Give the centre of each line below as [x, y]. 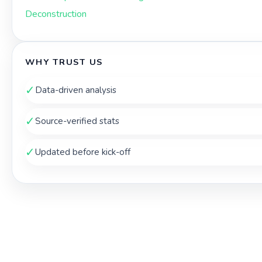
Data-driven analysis [76, 90]
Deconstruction [56, 14]
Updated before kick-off [83, 152]
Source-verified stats [77, 121]
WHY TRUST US [64, 62]
